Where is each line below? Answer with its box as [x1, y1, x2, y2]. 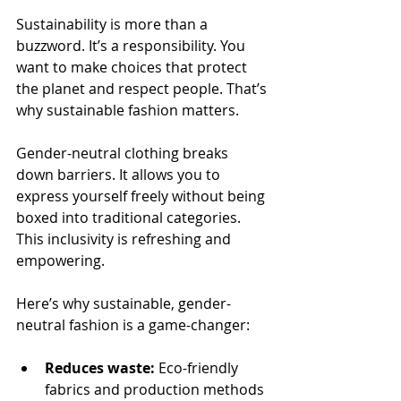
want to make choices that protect [16, 56, 251, 77]
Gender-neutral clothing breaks [16, 142, 232, 163]
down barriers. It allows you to [16, 164, 224, 184]
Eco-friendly [155, 357, 242, 378]
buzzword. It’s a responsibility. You [16, 35, 249, 55]
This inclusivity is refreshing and [16, 228, 235, 249]
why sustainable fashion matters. [16, 99, 239, 120]
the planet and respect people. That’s [16, 78, 270, 98]
